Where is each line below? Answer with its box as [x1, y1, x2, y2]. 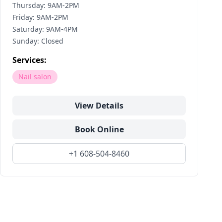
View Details [75, 100, 123, 111]
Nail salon [18, 72, 52, 81]
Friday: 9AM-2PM [12, 12, 68, 22]
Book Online [74, 124, 124, 135]
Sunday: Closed [12, 36, 63, 46]
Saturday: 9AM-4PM [12, 24, 78, 34]
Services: [12, 55, 47, 65]
